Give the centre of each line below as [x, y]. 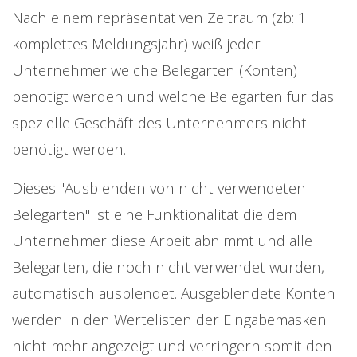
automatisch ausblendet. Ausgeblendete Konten [174, 293]
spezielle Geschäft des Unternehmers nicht [159, 123]
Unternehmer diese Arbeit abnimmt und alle [162, 241]
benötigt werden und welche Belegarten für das [173, 96]
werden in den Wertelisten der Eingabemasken [169, 320]
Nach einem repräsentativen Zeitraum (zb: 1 [159, 18]
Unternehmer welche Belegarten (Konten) [155, 70]
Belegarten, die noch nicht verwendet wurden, [168, 267]
